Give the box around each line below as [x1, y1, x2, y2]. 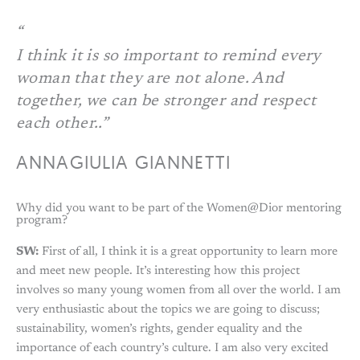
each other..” [16, 115, 109, 132]
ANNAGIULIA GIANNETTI [16, 149, 231, 174]
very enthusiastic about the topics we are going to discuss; [16, 303, 320, 316]
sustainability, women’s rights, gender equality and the [16, 322, 302, 335]
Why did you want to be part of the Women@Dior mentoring [16, 202, 342, 215]
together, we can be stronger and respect [16, 92, 316, 109]
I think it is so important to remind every [16, 47, 321, 64]
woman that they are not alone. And [16, 70, 284, 87]
